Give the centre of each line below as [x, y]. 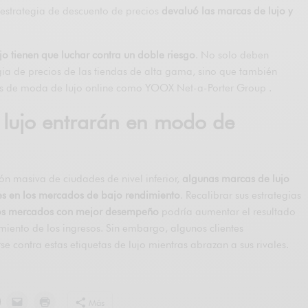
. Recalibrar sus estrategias [241, 195]
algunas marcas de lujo [236, 178]
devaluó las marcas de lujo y [228, 11]
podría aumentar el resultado [228, 211]
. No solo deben [232, 55]
